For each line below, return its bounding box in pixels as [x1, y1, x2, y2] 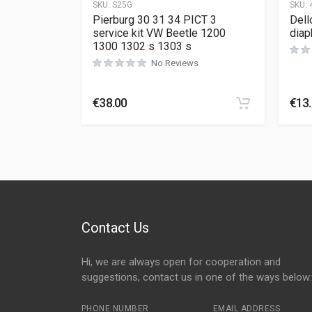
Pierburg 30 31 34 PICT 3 [93, 13, 217, 26]
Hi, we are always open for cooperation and [81, 256, 281, 268]
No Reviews [151, 57, 198, 68]
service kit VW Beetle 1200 [93, 26, 226, 40]
